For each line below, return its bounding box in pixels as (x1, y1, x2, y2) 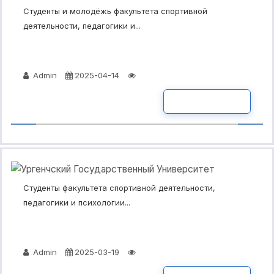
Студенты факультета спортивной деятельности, (23, 183, 215, 193)
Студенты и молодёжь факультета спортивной (23, 6, 207, 16)
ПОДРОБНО (182, 96, 232, 106)
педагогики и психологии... (23, 198, 130, 208)
